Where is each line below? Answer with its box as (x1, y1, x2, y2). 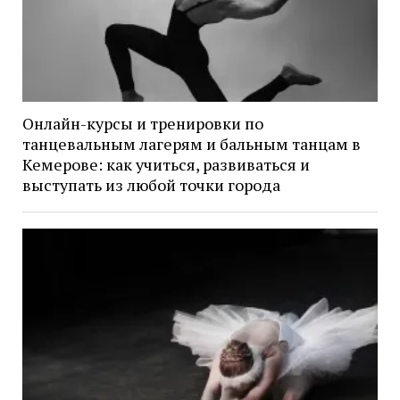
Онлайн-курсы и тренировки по (21, 112, 263, 135)
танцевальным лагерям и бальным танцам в (21, 133, 361, 155)
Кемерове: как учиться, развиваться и (21, 154, 310, 176)
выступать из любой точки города (21, 174, 280, 196)
